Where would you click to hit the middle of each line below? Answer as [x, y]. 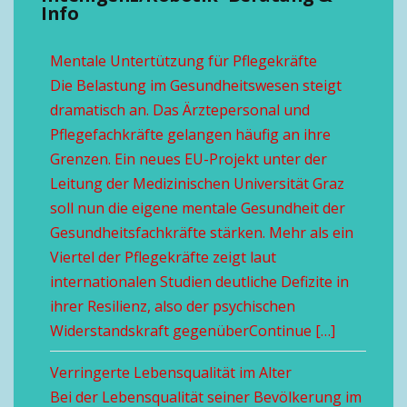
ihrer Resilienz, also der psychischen [173, 306]
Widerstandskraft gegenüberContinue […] [193, 331]
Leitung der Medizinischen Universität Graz [197, 184]
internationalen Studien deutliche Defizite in [199, 282]
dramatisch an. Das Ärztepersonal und [180, 110]
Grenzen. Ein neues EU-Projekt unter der [189, 159]
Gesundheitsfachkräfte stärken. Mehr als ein [202, 233]
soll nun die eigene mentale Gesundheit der [198, 208]
